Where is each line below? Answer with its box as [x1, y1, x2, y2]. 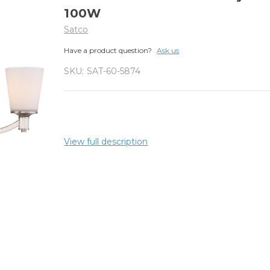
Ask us [157, 45, 180, 55]
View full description [64, 136, 148, 147]
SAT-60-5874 [87, 65, 141, 77]
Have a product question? [64, 45, 152, 55]
